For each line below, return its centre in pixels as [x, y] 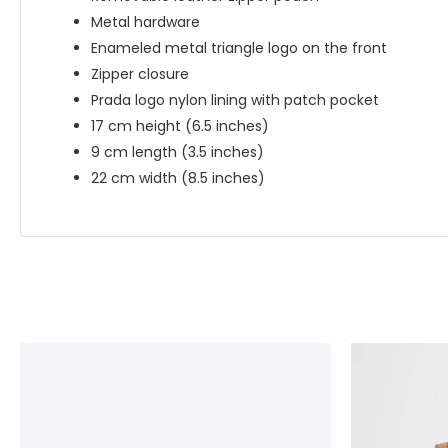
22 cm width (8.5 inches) [178, 178]
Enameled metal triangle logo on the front [239, 48]
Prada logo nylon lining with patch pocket [235, 100]
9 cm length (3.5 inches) [177, 152]
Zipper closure [140, 74]
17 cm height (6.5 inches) [180, 126]
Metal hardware [145, 22]
